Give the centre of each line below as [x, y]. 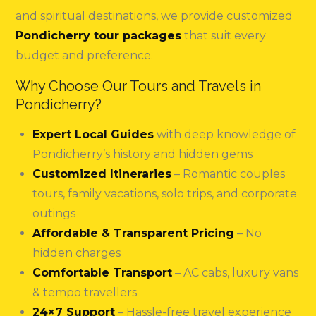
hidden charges [77, 253]
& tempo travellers [85, 293]
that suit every [224, 36]
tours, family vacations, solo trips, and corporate [165, 194]
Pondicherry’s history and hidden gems [143, 154]
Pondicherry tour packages [99, 36]
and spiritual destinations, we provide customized [154, 16]
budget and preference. [85, 56]
